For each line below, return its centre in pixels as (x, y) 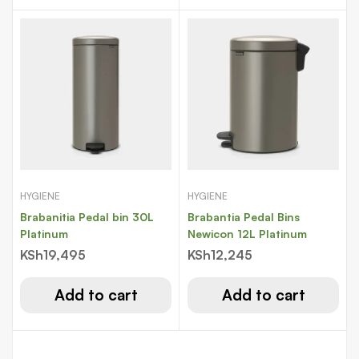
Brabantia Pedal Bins (244, 217)
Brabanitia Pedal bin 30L (49, 217)
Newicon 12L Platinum (247, 234)
